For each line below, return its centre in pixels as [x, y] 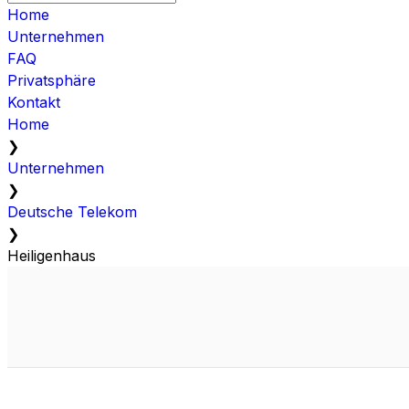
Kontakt [34, 102]
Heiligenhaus [52, 255]
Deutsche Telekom [72, 211]
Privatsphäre [52, 80]
